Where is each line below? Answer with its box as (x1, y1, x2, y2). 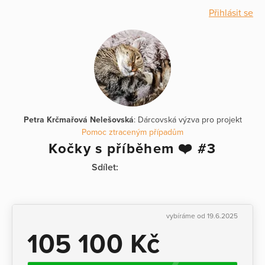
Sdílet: (92, 161, 118, 173)
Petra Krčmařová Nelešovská (23, 115, 134, 125)
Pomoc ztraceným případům (82, 127, 183, 137)
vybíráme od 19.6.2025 (166, 212, 238, 220)
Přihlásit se (209, 7, 253, 19)
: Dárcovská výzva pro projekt (133, 115, 242, 125)
